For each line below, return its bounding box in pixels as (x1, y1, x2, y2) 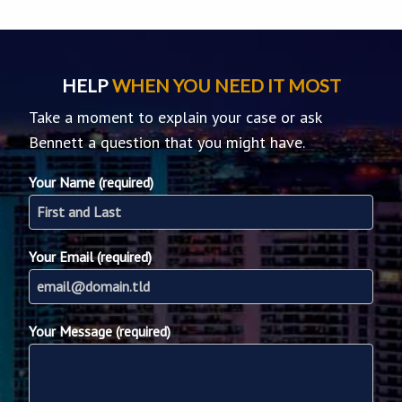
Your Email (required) (29, 247, 152, 266)
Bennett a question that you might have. (29, 131, 305, 153)
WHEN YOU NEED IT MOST (111, 74, 341, 96)
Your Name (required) (29, 172, 153, 191)
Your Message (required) (29, 321, 170, 340)
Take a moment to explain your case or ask (29, 106, 321, 127)
